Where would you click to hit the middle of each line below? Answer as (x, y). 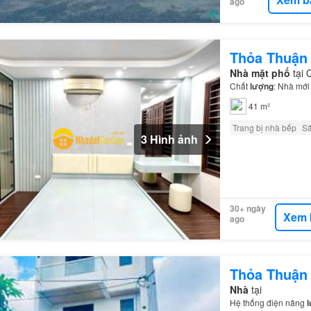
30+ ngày (247, 208)
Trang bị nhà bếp (264, 127)
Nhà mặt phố (260, 73)
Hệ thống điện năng (268, 303)
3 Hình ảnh (169, 140)
